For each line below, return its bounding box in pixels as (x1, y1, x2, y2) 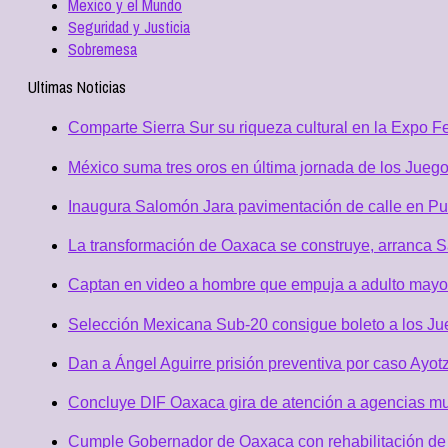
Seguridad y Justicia (68, 16, 190, 38)
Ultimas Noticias (28, 76, 126, 98)
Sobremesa (68, 38, 137, 60)
